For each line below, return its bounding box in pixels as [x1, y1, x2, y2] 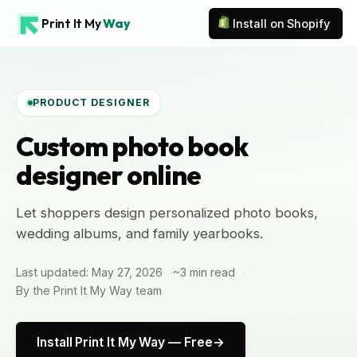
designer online [16, 158, 201, 192]
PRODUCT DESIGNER [33, 96, 150, 108]
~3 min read [173, 265, 235, 279]
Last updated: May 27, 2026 [16, 265, 163, 279]
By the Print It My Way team [16, 284, 162, 297]
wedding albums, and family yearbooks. [16, 226, 263, 241]
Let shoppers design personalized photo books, [16, 205, 318, 221]
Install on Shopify [233, 17, 330, 30]
